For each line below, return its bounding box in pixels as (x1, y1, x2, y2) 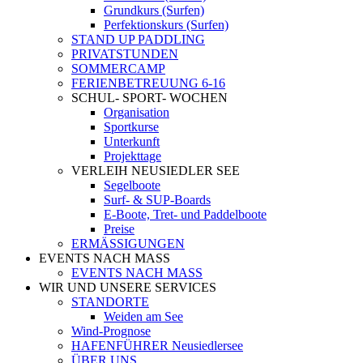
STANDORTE (71, 295, 149, 309)
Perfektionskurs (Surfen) (104, 18, 228, 32)
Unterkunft (104, 135, 160, 148)
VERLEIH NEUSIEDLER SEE (71, 164, 240, 177)
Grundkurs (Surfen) (104, 3, 204, 17)
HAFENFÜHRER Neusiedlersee (71, 339, 243, 352)
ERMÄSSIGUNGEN (71, 237, 185, 250)
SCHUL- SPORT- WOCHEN (71, 91, 228, 105)
